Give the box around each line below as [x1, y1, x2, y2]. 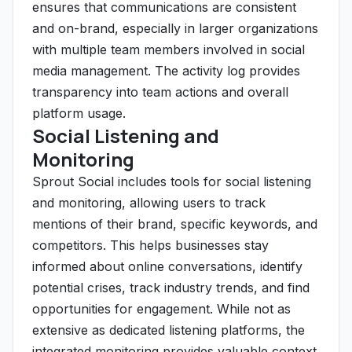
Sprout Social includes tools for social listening [32, 174, 311, 189]
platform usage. [32, 105, 126, 121]
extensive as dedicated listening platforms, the [32, 322, 305, 338]
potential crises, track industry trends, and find [32, 280, 310, 295]
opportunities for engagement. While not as [32, 301, 291, 317]
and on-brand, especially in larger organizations [32, 20, 318, 36]
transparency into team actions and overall [32, 84, 288, 100]
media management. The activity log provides [32, 63, 300, 79]
